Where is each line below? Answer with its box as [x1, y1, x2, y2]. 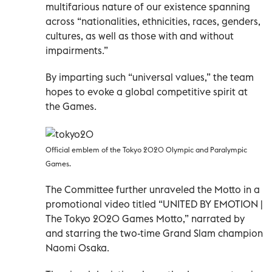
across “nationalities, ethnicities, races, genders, [46, 15, 260, 28]
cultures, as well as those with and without [46, 30, 234, 42]
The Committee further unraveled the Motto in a [46, 183, 260, 196]
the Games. [46, 100, 97, 113]
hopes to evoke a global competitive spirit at [46, 86, 248, 98]
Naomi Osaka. [46, 242, 109, 254]
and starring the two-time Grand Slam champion [46, 227, 263, 240]
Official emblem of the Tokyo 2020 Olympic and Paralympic [46, 145, 247, 155]
